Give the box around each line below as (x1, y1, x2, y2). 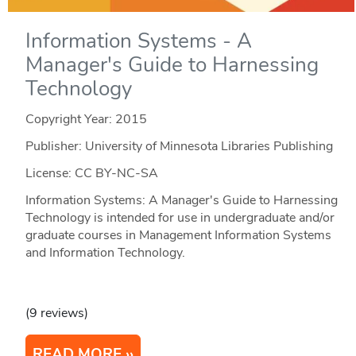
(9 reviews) (25, 304, 88, 323)
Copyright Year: (25, 110, 115, 129)
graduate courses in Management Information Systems (25, 226, 331, 245)
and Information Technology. (25, 244, 185, 262)
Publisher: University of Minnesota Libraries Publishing (25, 137, 333, 156)
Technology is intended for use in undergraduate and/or (25, 209, 335, 227)
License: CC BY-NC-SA (25, 164, 158, 183)
